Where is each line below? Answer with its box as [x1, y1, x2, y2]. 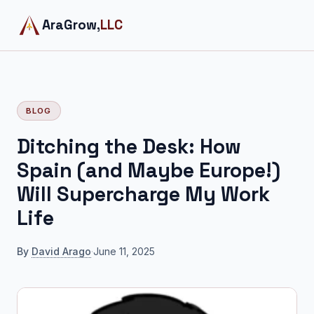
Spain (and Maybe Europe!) [17, 158, 280, 183]
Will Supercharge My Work [17, 182, 270, 207]
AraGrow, [42, 16, 100, 34]
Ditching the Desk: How [17, 134, 241, 159]
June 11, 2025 [93, 245, 155, 257]
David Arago [32, 245, 91, 257]
